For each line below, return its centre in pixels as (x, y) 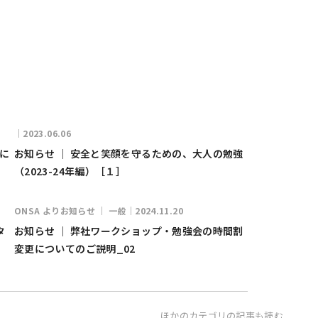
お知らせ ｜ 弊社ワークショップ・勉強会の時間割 (129, 231)
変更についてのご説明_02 (75, 249)
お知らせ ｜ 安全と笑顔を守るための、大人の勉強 (129, 154)
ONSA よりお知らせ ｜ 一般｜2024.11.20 (99, 211)
